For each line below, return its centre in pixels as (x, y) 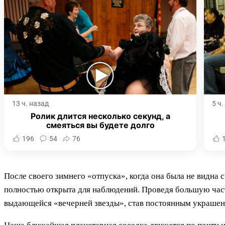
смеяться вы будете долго (100, 125)
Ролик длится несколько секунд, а (100, 116)
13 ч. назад (30, 104)
